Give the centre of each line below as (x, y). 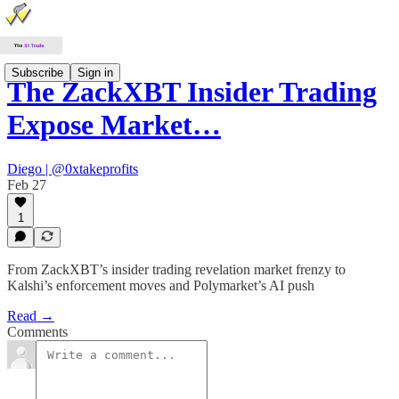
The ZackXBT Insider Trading (192, 92)
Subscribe (37, 72)
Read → (31, 316)
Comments (37, 332)
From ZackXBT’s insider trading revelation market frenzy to (176, 269)
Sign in (95, 72)
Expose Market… (114, 125)
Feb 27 (27, 184)
